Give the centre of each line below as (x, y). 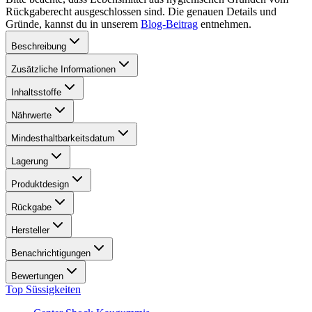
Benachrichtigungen (51, 253)
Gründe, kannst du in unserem (72, 24)
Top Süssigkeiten (43, 290)
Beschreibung (39, 47)
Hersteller (30, 231)
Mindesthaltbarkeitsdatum (63, 139)
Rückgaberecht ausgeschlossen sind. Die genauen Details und (141, 12)
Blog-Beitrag (169, 24)
